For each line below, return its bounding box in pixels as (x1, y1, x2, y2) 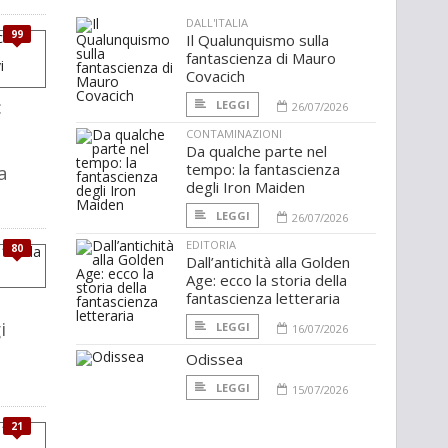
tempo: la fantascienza (186, 159, 340, 180)
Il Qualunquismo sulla (186, 30, 329, 51)
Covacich (186, 66, 245, 87)
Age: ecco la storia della (186, 270, 347, 291)
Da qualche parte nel (186, 141, 327, 162)
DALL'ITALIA (186, 15, 248, 31)
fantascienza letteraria (186, 288, 340, 309)
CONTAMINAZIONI (186, 126, 282, 142)
